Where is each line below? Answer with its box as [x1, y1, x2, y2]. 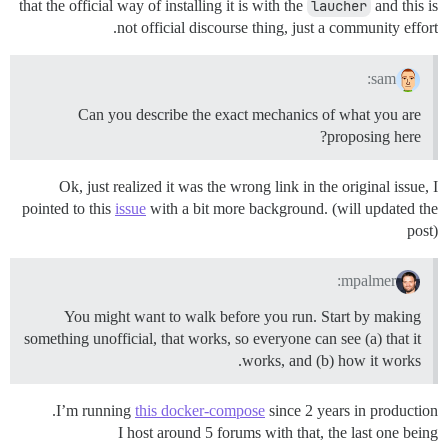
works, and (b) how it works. [242, 352, 421, 370]
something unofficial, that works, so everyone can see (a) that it [24, 330, 421, 348]
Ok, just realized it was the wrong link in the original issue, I [59, 177, 438, 195]
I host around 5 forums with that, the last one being [118, 424, 438, 442]
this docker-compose [135, 402, 265, 420]
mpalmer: [341, 272, 397, 290]
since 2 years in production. [265, 402, 438, 420]
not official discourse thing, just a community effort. [117, 18, 438, 36]
